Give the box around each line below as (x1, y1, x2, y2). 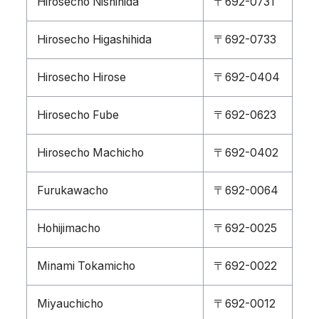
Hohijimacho (37, 221, 100, 235)
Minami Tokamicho (37, 259, 135, 273)
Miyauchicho (37, 297, 103, 310)
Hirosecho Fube (37, 108, 119, 122)
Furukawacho (37, 184, 108, 197)
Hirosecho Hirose (37, 70, 126, 84)
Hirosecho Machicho (37, 146, 144, 159)
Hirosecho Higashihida (37, 33, 152, 46)
